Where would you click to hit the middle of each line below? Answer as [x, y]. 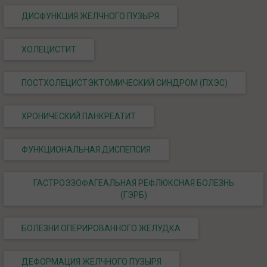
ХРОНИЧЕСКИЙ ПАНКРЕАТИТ [79, 116]
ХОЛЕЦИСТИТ [49, 49]
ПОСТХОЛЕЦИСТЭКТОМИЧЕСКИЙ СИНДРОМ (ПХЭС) [125, 83]
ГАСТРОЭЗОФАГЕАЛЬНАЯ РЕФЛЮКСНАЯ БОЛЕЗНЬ [133, 183]
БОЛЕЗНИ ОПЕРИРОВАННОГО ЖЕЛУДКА [101, 228]
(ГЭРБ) [133, 195]
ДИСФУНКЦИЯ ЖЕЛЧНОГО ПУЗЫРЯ [90, 16]
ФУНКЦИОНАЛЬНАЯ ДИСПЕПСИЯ [86, 149]
